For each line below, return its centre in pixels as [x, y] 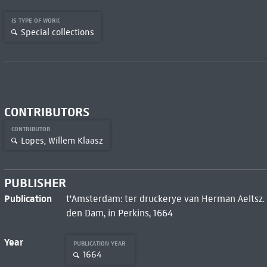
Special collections [57, 32]
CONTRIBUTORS [46, 112]
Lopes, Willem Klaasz [62, 140]
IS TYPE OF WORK [36, 21]
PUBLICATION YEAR [100, 243]
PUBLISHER [35, 183]
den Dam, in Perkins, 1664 [119, 213]
